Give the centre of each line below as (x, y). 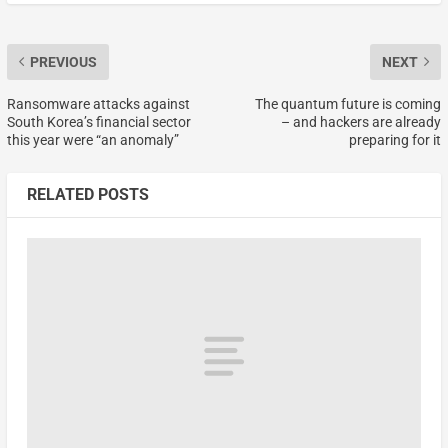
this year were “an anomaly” (92, 139)
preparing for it (395, 139)
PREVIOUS (63, 61)
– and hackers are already (361, 121)
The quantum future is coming (348, 103)
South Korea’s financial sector (98, 121)
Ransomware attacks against (98, 103)
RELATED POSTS (87, 194)
